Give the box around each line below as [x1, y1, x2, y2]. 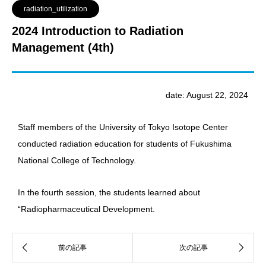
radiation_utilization [24, 5, 87, 14]
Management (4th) [12, 41, 114, 55]
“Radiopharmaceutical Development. [18, 204, 155, 214]
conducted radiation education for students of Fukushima [18, 139, 232, 149]
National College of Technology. [18, 156, 136, 166]
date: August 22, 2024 [166, 90, 248, 100]
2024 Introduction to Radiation [12, 24, 183, 38]
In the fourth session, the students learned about [18, 188, 200, 198]
